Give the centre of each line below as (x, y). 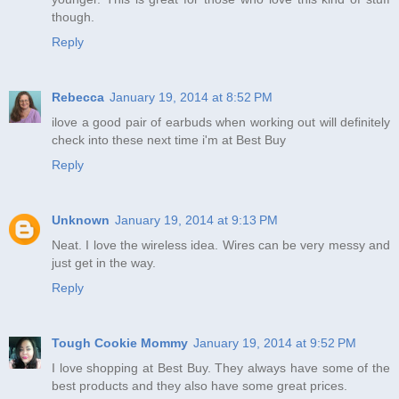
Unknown (81, 220)
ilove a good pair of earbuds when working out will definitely (221, 122)
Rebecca (78, 97)
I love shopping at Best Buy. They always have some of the (221, 367)
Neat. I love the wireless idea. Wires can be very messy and (221, 244)
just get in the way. (104, 262)
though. (73, 16)
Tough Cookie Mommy (120, 342)
